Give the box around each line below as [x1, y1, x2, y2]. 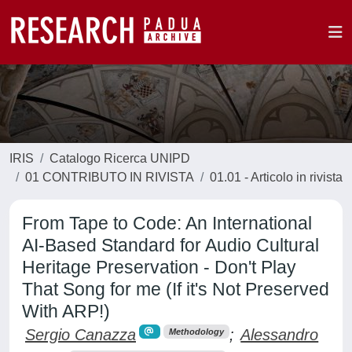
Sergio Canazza [25, 326, 136, 343]
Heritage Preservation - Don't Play [22, 257, 296, 277]
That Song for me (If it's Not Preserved [22, 279, 329, 299]
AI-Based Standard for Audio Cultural [22, 235, 319, 255]
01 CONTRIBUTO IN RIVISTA [25, 170, 194, 184]
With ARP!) [22, 301, 110, 321]
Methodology [168, 326, 224, 336]
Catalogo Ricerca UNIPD [49, 152, 190, 165]
